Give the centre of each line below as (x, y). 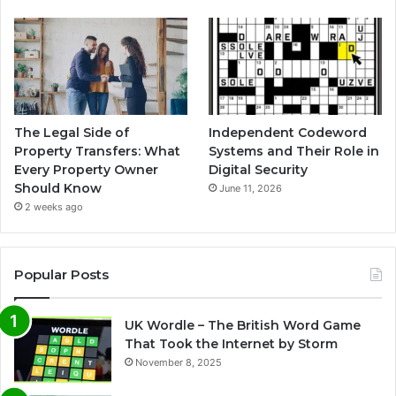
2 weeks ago (54, 207)
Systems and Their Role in (294, 152)
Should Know (60, 189)
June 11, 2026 (251, 189)
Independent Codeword (288, 133)
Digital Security (259, 170)
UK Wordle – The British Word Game (243, 326)
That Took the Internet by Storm (231, 344)
